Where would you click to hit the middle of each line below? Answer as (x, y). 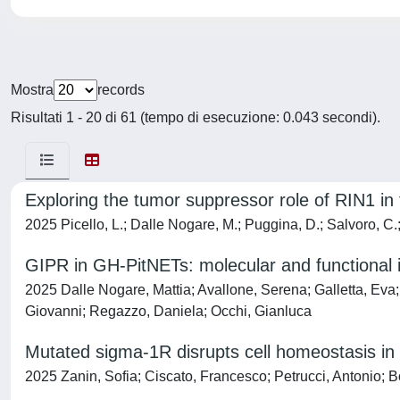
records (121, 90)
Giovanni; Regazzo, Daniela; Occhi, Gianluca (168, 311)
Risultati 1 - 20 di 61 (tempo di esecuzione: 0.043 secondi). (196, 117)
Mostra (32, 90)
